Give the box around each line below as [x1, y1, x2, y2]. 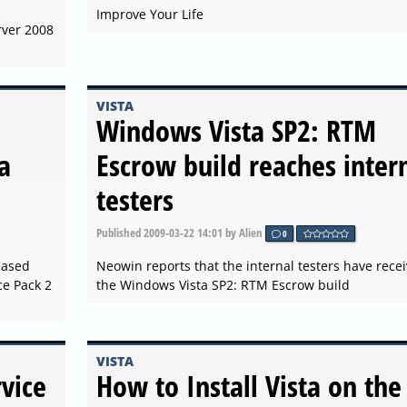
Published [95, 223, 144, 241]
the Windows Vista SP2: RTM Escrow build [95, 276, 350, 294]
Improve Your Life [95, 5, 203, 23]
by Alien [222, 223, 265, 241]
